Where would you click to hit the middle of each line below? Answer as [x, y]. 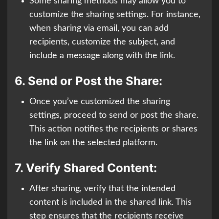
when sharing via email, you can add [99, 29]
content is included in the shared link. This [110, 203]
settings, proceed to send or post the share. [114, 116]
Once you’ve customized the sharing [100, 102]
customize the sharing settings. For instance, [115, 15]
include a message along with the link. [102, 56]
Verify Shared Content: [91, 168]
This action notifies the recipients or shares [113, 129]
